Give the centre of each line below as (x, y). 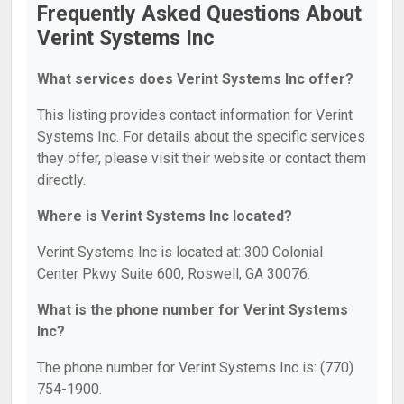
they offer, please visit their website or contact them (202, 158)
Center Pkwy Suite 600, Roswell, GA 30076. (174, 274)
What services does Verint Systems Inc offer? (195, 79)
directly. (61, 180)
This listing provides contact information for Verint (195, 115)
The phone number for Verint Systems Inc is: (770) (195, 367)
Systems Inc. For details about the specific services (201, 137)
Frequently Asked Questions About (199, 14)
